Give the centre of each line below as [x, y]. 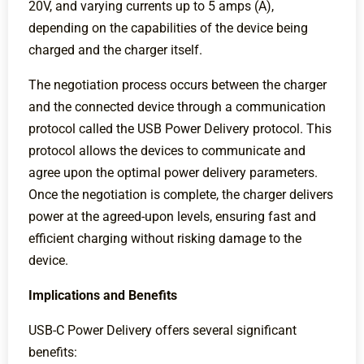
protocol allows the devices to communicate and [167, 151]
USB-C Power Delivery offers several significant [162, 331]
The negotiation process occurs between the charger [178, 85]
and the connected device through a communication [177, 107]
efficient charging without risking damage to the [165, 239]
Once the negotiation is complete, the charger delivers [181, 195]
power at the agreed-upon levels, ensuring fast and [172, 217]
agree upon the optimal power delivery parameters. [173, 173]
